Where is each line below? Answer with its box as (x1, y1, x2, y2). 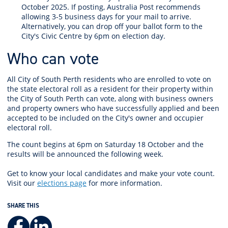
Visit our (7, 178, 37, 188)
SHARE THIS (7, 201, 39, 210)
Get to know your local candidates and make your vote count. (7, 168, 215, 178)
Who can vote (7, 48, 103, 68)
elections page (37, 178, 87, 188)
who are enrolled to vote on (118, 74, 211, 84)
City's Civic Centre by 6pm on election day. (21, 31, 165, 41)
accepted (7, 112, 40, 123)
